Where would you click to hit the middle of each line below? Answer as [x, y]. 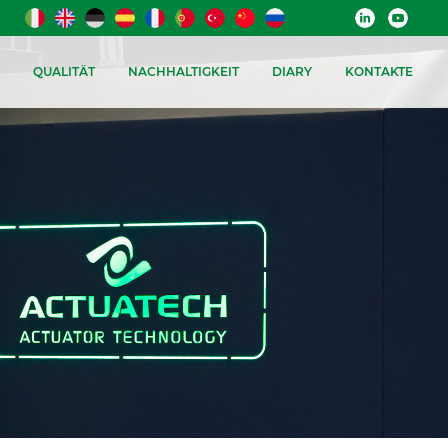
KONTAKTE [379, 71]
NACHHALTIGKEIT [183, 71]
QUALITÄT [63, 71]
